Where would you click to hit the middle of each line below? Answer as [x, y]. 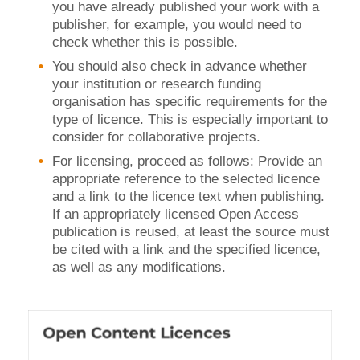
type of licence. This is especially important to [190, 119]
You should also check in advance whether [180, 66]
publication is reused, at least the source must [191, 232]
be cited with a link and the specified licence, [186, 250]
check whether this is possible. [145, 42]
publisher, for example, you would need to [177, 25]
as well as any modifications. [139, 267]
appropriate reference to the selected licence [186, 179]
